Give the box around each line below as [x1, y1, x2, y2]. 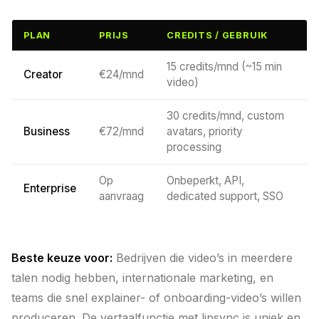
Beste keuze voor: [11, 251, 113, 265]
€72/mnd [99, 125, 144, 138]
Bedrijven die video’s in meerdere [113, 251, 293, 265]
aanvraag [99, 189, 144, 203]
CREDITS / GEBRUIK [167, 30, 268, 41]
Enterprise [23, 182, 76, 195]
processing [167, 140, 221, 154]
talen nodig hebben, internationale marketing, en [11, 271, 273, 285]
